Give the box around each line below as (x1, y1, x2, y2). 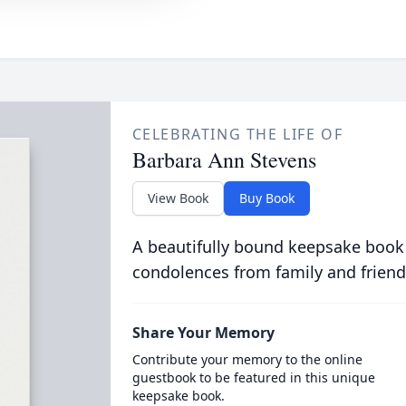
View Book (147, 189, 208, 207)
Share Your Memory (131, 323, 275, 343)
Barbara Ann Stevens (131, 145, 316, 174)
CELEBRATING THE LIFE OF (131, 124, 343, 144)
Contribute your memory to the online (131, 351, 362, 368)
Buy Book (238, 189, 295, 207)
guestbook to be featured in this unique (131, 369, 375, 386)
